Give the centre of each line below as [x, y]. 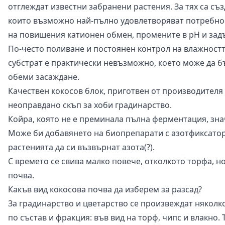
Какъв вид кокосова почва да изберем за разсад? [105, 189]
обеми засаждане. [44, 77]
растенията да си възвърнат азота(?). [81, 147]
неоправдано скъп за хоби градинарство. [90, 105]
